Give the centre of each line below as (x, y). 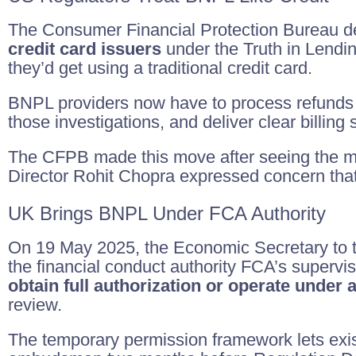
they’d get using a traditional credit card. (160, 68)
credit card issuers (85, 49)
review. (35, 305)
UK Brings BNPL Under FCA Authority (167, 213)
